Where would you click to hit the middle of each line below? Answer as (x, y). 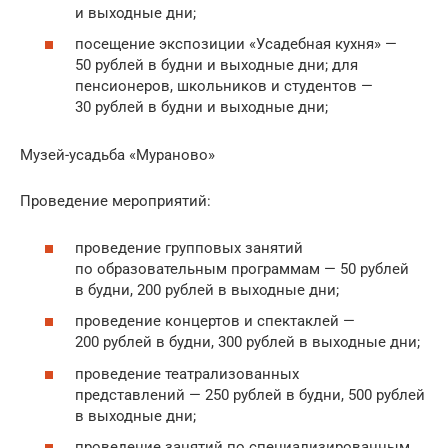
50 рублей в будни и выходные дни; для (216, 65)
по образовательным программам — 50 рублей (242, 268)
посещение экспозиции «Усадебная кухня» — (236, 44)
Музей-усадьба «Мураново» (117, 155)
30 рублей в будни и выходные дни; (201, 107)
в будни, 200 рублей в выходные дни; (207, 289)
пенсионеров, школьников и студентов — (224, 86)
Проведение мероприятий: (115, 201)
